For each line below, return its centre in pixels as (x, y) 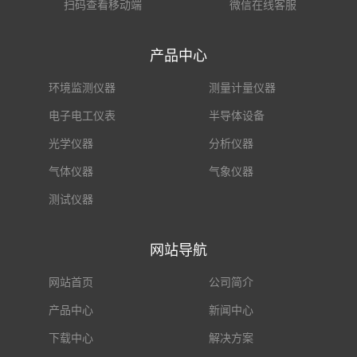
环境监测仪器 (82, 88)
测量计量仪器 (242, 88)
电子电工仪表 (82, 116)
